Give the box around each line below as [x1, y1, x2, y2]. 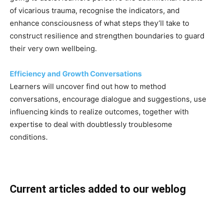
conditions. [10, 132, 48, 142]
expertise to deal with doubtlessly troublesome [10, 120, 172, 129]
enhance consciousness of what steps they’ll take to [10, 18, 189, 28]
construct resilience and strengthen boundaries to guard [10, 31, 204, 40]
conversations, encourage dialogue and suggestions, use [10, 94, 206, 104]
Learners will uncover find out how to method [10, 82, 166, 91]
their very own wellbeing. [10, 44, 97, 53]
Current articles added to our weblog [10, 183, 186, 195]
